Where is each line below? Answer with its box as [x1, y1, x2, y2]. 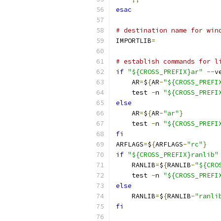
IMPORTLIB [116, 37, 151, 45]
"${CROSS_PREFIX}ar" [128, 68, 203, 76]
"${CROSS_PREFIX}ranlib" [128, 150, 219, 159]
